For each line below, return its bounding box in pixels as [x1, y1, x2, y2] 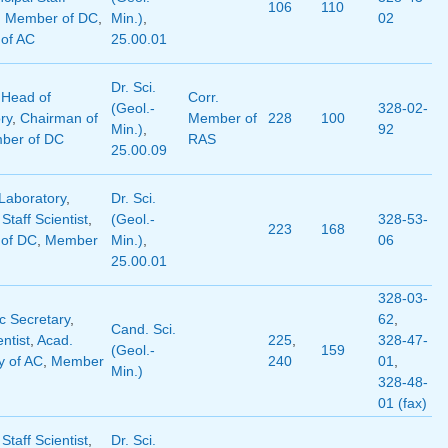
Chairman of [19, 110, 98, 127]
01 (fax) [377, 395, 427, 412]
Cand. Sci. [110, 321, 176, 338]
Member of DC [4, 10, 98, 27]
